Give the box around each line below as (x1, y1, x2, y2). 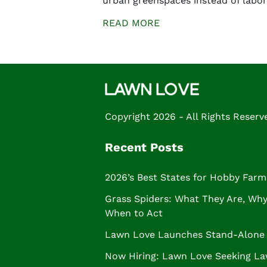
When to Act (105, 207, 163, 219)
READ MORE (103, 17, 160, 29)
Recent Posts (105, 139, 184, 154)
